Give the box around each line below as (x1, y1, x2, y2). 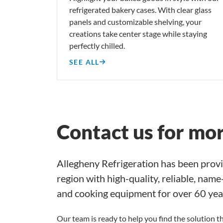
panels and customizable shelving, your (69, 16, 202, 26)
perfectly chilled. (69, 40, 125, 50)
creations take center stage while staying (69, 28, 207, 38)
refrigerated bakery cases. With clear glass (69, 4, 212, 14)
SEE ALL (69, 57, 100, 66)
